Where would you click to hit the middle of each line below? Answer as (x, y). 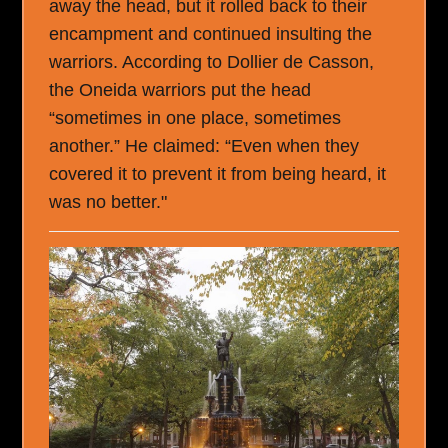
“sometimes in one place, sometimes (195, 117)
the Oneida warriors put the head (180, 89)
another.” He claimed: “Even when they (204, 145)
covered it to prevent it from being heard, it (218, 173)
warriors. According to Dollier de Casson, (212, 61)
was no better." (108, 201)
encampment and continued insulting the (211, 33)
